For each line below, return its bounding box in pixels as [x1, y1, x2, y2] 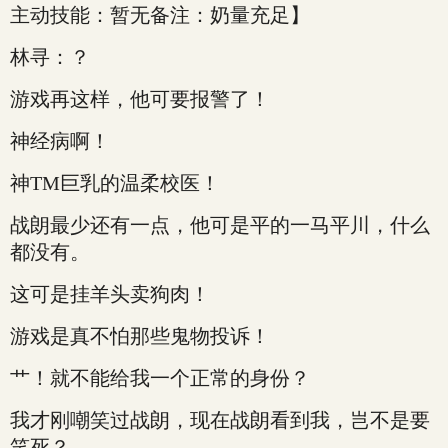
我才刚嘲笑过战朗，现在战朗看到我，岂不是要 [10, 409, 430, 431]
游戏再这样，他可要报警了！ [10, 88, 270, 110]
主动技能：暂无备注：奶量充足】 [10, 4, 310, 26]
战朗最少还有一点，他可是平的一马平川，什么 [10, 214, 430, 236]
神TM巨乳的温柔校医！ [10, 172, 220, 194]
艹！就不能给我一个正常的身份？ [10, 367, 310, 389]
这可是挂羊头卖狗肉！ [10, 283, 210, 305]
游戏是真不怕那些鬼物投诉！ [10, 325, 270, 347]
